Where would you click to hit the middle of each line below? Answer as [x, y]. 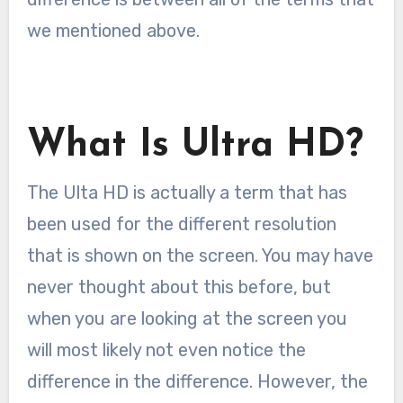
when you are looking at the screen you [187, 318]
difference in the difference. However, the [197, 381]
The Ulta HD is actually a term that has [187, 192]
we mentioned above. [113, 31]
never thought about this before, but [179, 287]
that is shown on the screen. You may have [200, 255]
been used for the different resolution [181, 224]
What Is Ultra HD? [195, 147]
